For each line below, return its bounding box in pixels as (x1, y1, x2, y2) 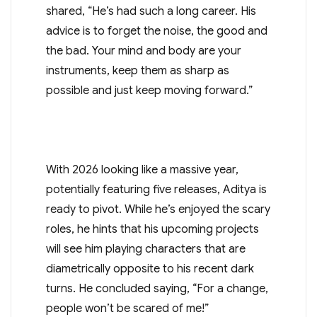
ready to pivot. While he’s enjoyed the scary (45, 202, 270, 217)
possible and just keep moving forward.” (45, 83, 253, 98)
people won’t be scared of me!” (45, 301, 209, 316)
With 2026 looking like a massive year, (45, 162, 238, 177)
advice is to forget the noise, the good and (45, 23, 267, 38)
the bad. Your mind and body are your (45, 43, 241, 58)
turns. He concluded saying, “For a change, (45, 281, 268, 296)
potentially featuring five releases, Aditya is (45, 182, 267, 197)
